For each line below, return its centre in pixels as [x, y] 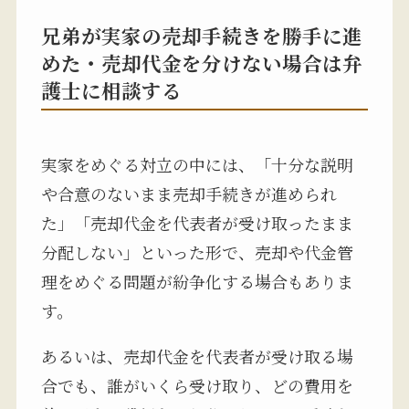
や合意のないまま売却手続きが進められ [189, 194]
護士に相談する [111, 90]
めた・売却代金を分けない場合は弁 [201, 63]
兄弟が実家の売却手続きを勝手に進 [201, 36]
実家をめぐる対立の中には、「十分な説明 [197, 165]
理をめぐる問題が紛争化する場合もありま [197, 282]
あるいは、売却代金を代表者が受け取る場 [197, 357]
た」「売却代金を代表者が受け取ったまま [197, 223]
